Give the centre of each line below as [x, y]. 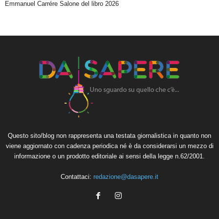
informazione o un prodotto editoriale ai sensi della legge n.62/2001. [109, 156]
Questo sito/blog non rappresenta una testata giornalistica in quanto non [109, 136]
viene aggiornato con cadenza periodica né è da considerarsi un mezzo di [109, 146]
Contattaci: [77, 177]
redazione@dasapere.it [126, 177]
